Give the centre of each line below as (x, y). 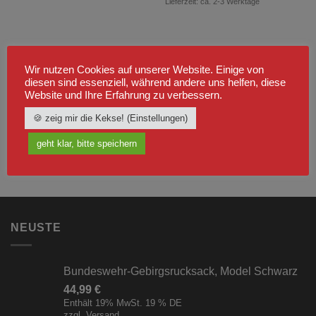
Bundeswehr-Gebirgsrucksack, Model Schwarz (181, 271)
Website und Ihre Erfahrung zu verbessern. (123, 95)
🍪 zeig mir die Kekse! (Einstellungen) (110, 118)
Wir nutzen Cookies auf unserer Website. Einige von (144, 69)
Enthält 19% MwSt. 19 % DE (123, 303)
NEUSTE (36, 228)
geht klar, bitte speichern (87, 143)
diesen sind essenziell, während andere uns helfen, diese (155, 82)
